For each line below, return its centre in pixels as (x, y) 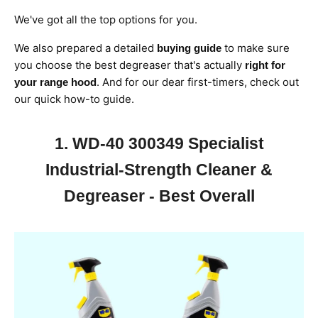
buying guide (189, 48)
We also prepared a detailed (86, 48)
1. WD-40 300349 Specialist (159, 144)
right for (265, 65)
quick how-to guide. (84, 99)
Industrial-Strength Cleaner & (159, 170)
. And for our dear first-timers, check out (198, 82)
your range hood (55, 82)
